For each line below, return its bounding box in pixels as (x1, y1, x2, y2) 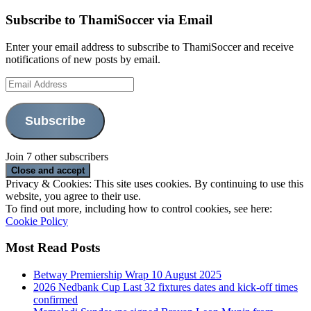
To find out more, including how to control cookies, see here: (6, 202, 272, 215)
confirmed (33, 294, 78, 306)
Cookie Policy (6, 215, 68, 227)
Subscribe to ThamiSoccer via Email (6, 12, 212, 27)
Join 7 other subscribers (6, 150, 108, 162)
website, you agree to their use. (6, 190, 141, 202)
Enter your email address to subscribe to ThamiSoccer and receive (6, 40, 294, 53)
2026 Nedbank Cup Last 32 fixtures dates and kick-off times (33, 281, 298, 294)
